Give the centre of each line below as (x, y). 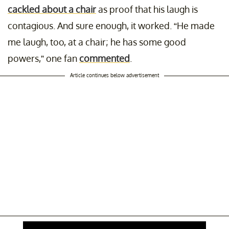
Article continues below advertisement (114, 75)
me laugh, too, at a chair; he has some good (97, 42)
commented (105, 59)
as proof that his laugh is (147, 9)
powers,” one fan (43, 59)
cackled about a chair (52, 9)
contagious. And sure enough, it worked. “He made (111, 26)
